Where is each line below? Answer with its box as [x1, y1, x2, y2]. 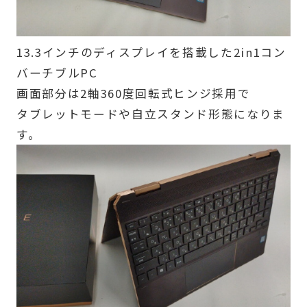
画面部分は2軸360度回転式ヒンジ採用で [16, 84, 251, 101]
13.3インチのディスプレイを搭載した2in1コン [16, 43, 286, 60]
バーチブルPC [16, 64, 98, 81]
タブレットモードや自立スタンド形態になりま [16, 105, 285, 122]
